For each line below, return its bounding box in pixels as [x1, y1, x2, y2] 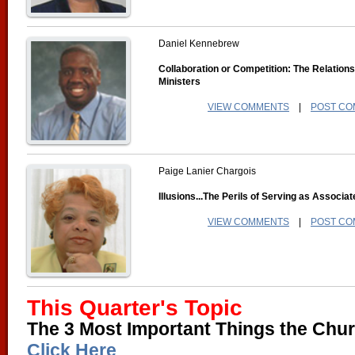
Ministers [158, 76, 200, 87]
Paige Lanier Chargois [158, 166, 256, 177]
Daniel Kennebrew [158, 38, 239, 49]
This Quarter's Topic [27, 296, 242, 320]
